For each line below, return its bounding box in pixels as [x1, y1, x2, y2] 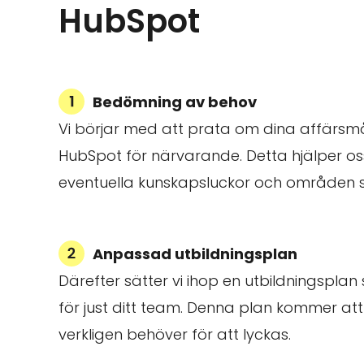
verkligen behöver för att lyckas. [58, 324, 291, 345]
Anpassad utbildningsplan [93, 244, 297, 265]
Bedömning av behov [93, 92, 257, 113]
